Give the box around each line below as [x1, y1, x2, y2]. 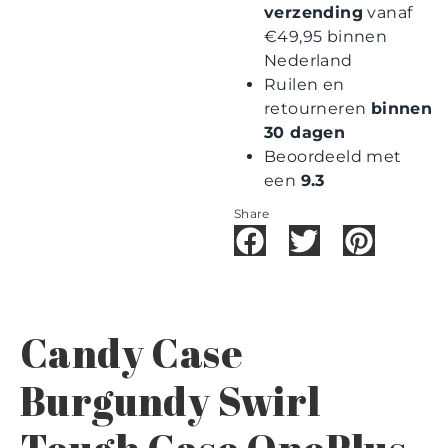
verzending [264, 2, 364, 22]
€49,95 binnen [264, 26, 388, 46]
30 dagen [264, 122, 346, 142]
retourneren [264, 98, 371, 118]
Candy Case [20, 325, 243, 380]
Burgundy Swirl [20, 373, 321, 428]
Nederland [264, 50, 353, 70]
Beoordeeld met [264, 146, 402, 166]
